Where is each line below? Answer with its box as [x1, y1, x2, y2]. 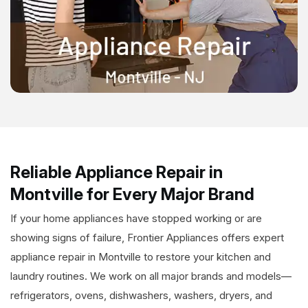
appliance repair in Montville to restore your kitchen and [10, 250, 271, 264]
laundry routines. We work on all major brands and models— [10, 269, 291, 283]
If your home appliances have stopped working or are [10, 212, 262, 225]
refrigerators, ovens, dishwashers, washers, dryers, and [10, 289, 272, 302]
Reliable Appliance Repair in [10, 162, 223, 183]
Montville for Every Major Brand [10, 184, 258, 205]
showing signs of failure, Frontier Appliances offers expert [10, 231, 284, 245]
